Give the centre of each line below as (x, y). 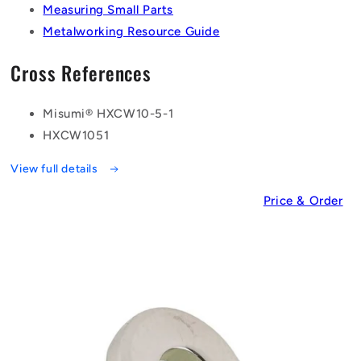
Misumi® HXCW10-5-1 (108, 114)
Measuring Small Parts (108, 9)
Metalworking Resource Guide (131, 31)
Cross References (81, 73)
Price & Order (303, 200)
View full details (56, 169)
